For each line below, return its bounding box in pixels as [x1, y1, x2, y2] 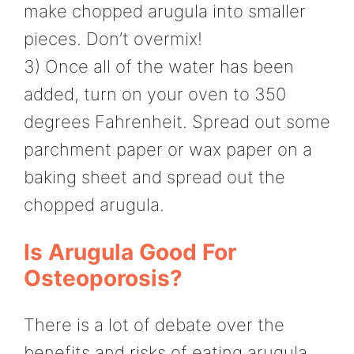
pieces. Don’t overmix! [24, 28, 202, 49]
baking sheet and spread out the [24, 166, 285, 187]
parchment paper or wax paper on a [24, 138, 312, 160]
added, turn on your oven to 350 [24, 83, 286, 104]
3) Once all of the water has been [24, 55, 294, 77]
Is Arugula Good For [24, 238, 236, 265]
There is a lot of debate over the [24, 314, 284, 335]
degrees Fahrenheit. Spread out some [24, 111, 330, 132]
